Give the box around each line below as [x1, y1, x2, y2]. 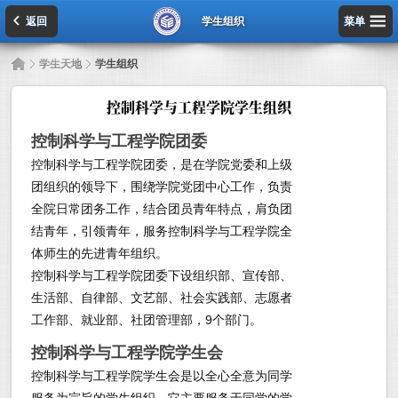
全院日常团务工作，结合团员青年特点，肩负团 [31, 202, 292, 216]
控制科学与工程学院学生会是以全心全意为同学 [31, 369, 292, 383]
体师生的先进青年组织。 [31, 246, 168, 260]
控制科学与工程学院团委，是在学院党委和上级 [31, 157, 292, 171]
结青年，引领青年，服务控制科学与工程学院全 [31, 224, 292, 238]
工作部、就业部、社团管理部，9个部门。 [31, 313, 262, 327]
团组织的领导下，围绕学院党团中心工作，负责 [31, 179, 292, 194]
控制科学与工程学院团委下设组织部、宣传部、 [31, 268, 292, 283]
